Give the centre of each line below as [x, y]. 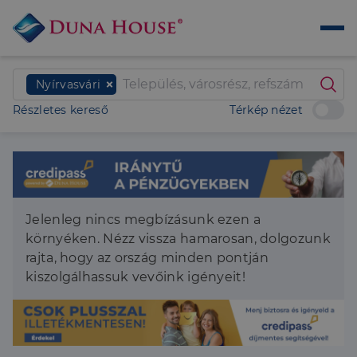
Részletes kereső [61, 110]
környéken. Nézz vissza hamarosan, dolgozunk [178, 239]
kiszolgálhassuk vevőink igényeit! [135, 277]
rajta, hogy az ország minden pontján [147, 258]
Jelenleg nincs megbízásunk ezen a [143, 220]
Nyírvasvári [69, 84]
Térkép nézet [266, 110]
